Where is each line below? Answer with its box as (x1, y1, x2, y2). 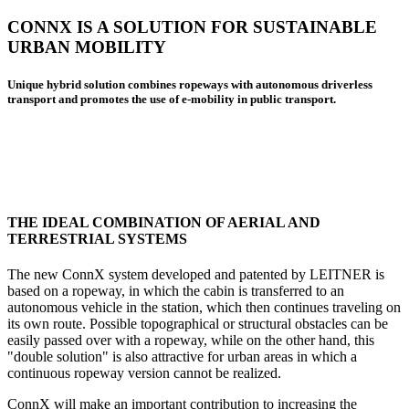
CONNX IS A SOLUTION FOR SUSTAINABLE (7, 17, 377, 37)
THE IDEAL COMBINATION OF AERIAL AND (7, 214, 320, 230)
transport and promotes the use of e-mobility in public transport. (7, 92, 336, 107)
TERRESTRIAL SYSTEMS (7, 230, 187, 246)
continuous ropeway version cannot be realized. (7, 364, 281, 381)
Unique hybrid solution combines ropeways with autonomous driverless (7, 78, 372, 92)
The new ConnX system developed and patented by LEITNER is (7, 266, 384, 282)
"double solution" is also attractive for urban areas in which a (7, 348, 357, 364)
